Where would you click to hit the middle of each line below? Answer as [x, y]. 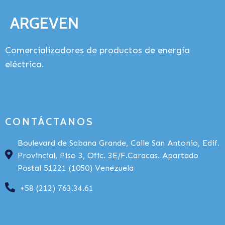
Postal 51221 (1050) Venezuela [76, 168]
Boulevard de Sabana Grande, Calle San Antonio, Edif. [119, 143]
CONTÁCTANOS [49, 122]
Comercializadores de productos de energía [97, 50]
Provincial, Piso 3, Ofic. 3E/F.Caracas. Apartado [108, 155]
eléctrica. [25, 64]
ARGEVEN [44, 23]
